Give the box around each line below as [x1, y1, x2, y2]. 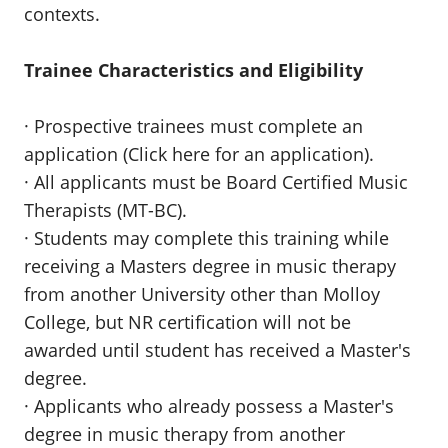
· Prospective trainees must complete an [24, 114, 363, 138]
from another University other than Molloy [24, 282, 380, 306]
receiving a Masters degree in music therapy [24, 254, 396, 278]
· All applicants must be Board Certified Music [24, 170, 408, 194]
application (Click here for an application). [24, 142, 374, 166]
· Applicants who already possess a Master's [24, 394, 394, 418]
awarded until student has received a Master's [24, 338, 411, 362]
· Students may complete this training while [24, 226, 389, 250]
